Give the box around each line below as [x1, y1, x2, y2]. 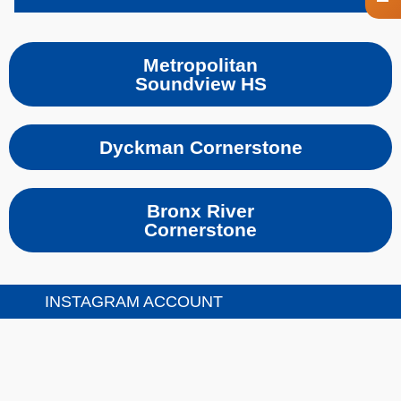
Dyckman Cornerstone [98, 137, 303, 158]
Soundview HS [134, 73, 267, 95]
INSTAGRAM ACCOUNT [44, 293, 223, 311]
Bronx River [147, 200, 254, 222]
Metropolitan [143, 55, 258, 76]
